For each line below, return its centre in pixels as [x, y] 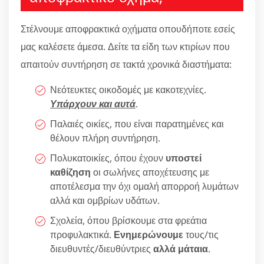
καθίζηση [70, 172]
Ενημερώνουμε [148, 235]
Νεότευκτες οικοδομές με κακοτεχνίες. [128, 90]
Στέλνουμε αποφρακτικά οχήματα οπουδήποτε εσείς [128, 29]
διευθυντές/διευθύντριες [102, 249]
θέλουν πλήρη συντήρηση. [105, 138]
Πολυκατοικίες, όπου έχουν [108, 158]
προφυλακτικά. [82, 235]
